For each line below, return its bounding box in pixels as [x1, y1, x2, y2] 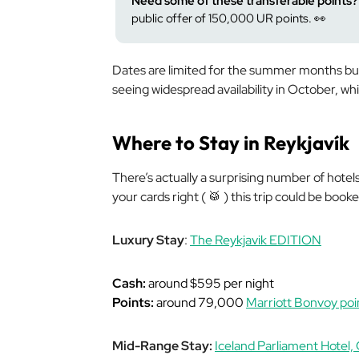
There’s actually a [112, 169, 209, 186]
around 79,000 [154, 294, 246, 311]
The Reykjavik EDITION [190, 232, 321, 248]
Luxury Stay [112, 232, 184, 248]
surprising [209, 169, 266, 186]
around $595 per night [146, 275, 274, 292]
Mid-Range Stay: [112, 337, 212, 354]
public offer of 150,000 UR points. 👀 [131, 10, 329, 26]
